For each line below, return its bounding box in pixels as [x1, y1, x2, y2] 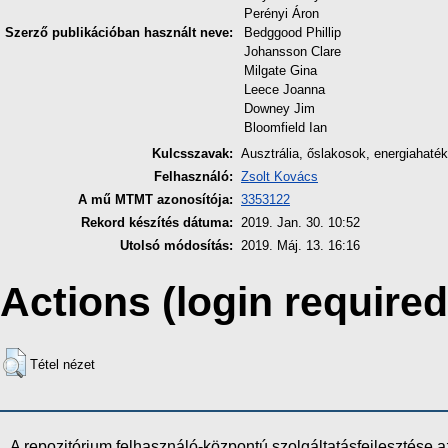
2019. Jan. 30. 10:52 [241, 215, 360, 231]
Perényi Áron [244, 6, 319, 22]
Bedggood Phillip [244, 25, 341, 41]
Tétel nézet [30, 357, 95, 373]
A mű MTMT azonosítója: [78, 192, 233, 208]
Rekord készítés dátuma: [81, 215, 233, 231]
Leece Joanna [244, 82, 325, 98]
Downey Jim [244, 101, 315, 117]
